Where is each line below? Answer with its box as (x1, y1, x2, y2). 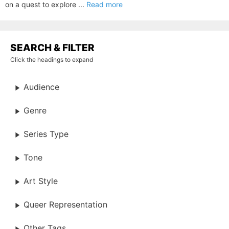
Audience (24, 82, 59, 93)
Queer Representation (24, 199, 107, 210)
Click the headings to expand (10, 56, 93, 63)
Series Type (24, 129, 68, 140)
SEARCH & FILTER (10, 42, 95, 54)
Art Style (24, 176, 58, 187)
